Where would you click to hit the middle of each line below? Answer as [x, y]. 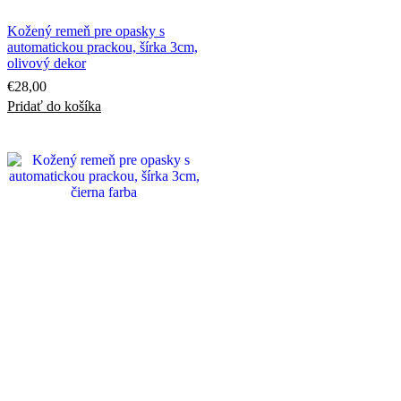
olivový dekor [47, 63]
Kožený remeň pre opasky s [86, 30]
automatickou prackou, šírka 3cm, [102, 47]
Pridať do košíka [54, 106]
